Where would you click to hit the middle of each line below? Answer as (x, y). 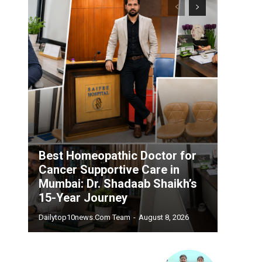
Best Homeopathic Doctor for (118, 156)
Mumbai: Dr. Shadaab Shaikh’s (118, 184)
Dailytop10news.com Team (85, 218)
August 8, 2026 (164, 218)
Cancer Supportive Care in (109, 170)
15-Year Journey (83, 198)
